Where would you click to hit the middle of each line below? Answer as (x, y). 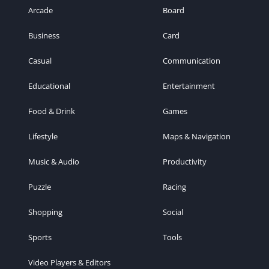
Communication (192, 61)
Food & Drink (52, 111)
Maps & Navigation (197, 136)
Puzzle (40, 187)
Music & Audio (54, 162)
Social (173, 212)
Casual (40, 61)
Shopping (45, 212)
